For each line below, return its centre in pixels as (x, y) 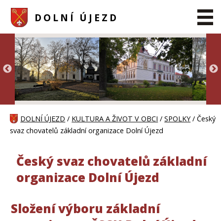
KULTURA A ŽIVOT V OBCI (115, 118)
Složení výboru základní (85, 209)
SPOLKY (178, 118)
